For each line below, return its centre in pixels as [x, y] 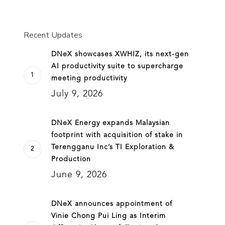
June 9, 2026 [79, 175]
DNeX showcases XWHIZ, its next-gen [120, 54]
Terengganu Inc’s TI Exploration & [113, 147]
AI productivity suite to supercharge [117, 66]
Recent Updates [53, 35]
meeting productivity [89, 78]
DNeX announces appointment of [111, 204]
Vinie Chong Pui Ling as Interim [108, 216]
